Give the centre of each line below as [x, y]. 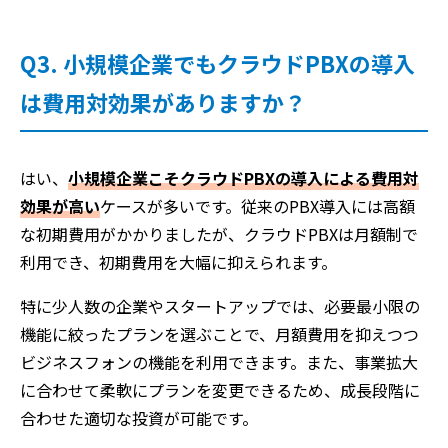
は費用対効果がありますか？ [163, 101]
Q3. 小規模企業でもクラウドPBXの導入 [217, 62]
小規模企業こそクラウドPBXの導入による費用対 [243, 177]
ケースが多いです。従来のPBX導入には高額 [257, 205]
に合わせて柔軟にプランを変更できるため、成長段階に [220, 389]
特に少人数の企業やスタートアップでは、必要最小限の [220, 305]
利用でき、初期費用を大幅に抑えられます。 [178, 261]
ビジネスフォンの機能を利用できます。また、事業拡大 [219, 361]
